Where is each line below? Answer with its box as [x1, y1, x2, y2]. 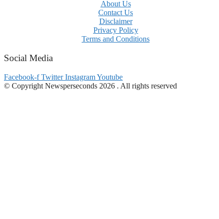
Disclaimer [99, 17, 132, 26]
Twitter [41, 72, 63, 81]
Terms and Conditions [82, 35, 150, 44]
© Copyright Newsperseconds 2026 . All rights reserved [4, 81, 177, 90]
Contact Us [98, 8, 133, 17]
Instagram [65, 72, 95, 81]
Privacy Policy [93, 26, 138, 35]
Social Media [4, 52, 53, 63]
